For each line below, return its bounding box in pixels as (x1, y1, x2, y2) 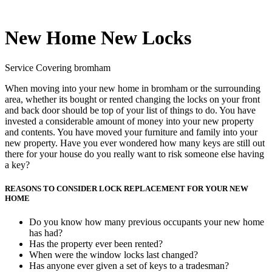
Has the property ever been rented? (29, 239, 163, 250)
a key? (5, 159, 30, 170)
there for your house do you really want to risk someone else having (5, 148, 264, 159)
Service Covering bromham (5, 62, 110, 73)
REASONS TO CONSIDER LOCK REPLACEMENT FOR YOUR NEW (5, 184, 248, 194)
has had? (29, 228, 63, 239)
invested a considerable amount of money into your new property (5, 115, 254, 126)
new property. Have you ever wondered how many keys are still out (5, 137, 265, 148)
